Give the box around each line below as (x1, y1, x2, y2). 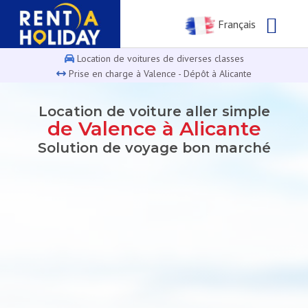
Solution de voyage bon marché (37, 140, 271, 156)
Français (214, 17, 256, 32)
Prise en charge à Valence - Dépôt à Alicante (66, 67, 252, 80)
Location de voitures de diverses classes (74, 52, 244, 65)
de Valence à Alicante (47, 117, 261, 140)
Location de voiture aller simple (38, 103, 270, 120)
